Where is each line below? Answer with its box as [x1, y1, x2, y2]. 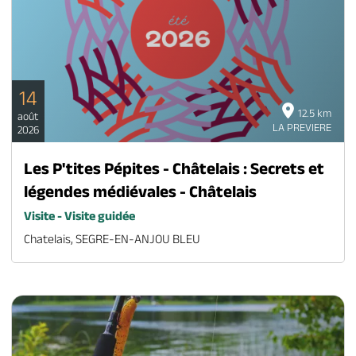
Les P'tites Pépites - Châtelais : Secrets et [23, 159, 324, 178]
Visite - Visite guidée [23, 209, 135, 223]
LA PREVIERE [273, 121, 332, 134]
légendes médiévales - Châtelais [23, 182, 257, 201]
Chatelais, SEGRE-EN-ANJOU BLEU [23, 232, 200, 246]
